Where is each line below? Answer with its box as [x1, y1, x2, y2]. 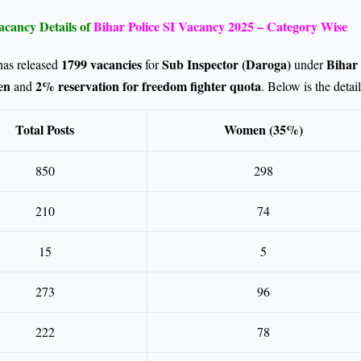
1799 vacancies [61, 55, 142, 74]
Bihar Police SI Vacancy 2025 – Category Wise [93, 17, 347, 36]
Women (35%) [223, 120, 303, 139]
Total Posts [15, 120, 74, 139]
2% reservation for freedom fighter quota [35, 77, 261, 96]
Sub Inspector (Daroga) [162, 55, 291, 74]
